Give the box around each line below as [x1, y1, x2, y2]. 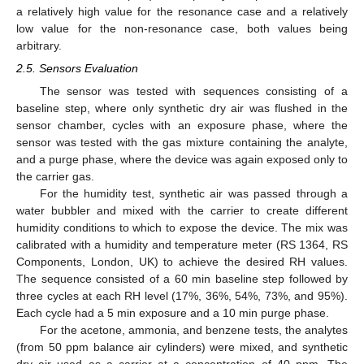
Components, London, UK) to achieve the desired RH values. [16, 255, 348, 269]
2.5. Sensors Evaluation [16, 62, 138, 76]
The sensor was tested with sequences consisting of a [39, 84, 348, 98]
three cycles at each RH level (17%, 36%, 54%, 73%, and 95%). [16, 289, 348, 303]
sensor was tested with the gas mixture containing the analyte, [16, 136, 348, 149]
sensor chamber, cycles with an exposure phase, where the [16, 119, 348, 132]
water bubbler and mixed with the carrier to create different [16, 204, 348, 218]
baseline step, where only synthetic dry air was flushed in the [16, 102, 348, 115]
